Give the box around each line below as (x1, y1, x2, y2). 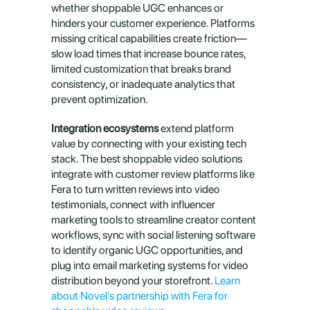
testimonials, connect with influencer (51, 198, 215, 211)
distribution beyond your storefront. (51, 274, 215, 287)
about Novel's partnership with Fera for (51, 289, 228, 302)
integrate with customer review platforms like (51, 167, 255, 181)
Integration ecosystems (51, 122, 158, 135)
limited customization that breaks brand (51, 62, 231, 75)
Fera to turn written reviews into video (51, 183, 220, 196)
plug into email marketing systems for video (51, 259, 248, 272)
